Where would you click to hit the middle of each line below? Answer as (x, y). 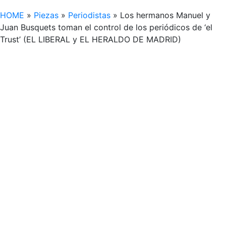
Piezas (46, 15)
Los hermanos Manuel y (165, 15)
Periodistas (89, 15)
